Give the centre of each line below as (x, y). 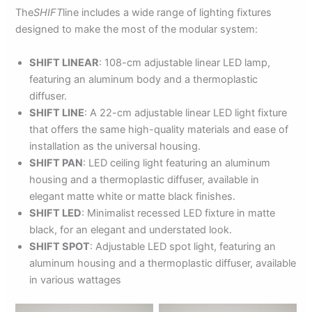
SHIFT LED (56, 213)
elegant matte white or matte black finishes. (133, 196)
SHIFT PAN (56, 163)
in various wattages (76, 280)
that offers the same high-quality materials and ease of (159, 129)
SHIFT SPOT (60, 246)
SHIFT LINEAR (64, 62)
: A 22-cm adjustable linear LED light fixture (186, 112)
